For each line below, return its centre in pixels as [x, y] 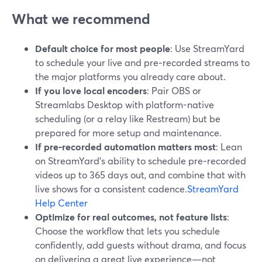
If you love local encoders [91, 90]
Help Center [61, 203]
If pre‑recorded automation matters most [125, 146]
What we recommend [81, 19]
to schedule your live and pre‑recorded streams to [142, 62]
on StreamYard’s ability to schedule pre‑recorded [141, 161]
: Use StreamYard [207, 48]
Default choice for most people [103, 48]
